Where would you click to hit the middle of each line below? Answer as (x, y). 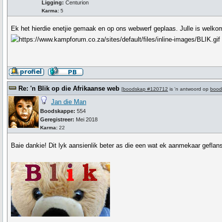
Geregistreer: (57, 119)
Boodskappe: (58, 111)
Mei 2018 (86, 119)
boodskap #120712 (145, 89)
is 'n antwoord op (189, 89)
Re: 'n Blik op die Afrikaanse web (69, 88)
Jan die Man (69, 102)
